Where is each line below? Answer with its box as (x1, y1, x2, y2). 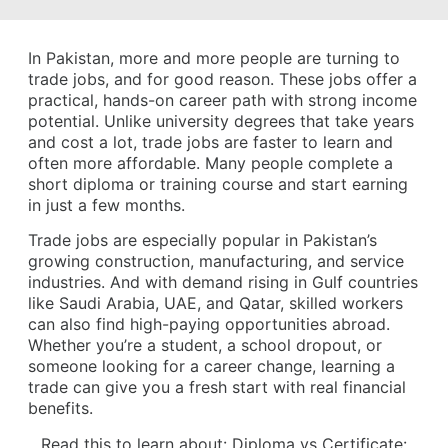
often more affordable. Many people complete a (28, 153, 393, 173)
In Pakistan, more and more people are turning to (28, 48, 400, 68)
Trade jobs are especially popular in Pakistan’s (28, 230, 377, 251)
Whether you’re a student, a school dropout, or (28, 335, 382, 356)
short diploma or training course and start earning (28, 174, 408, 194)
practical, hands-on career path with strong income (28, 90, 417, 110)
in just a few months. (28, 195, 185, 215)
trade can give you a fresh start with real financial (28, 377, 406, 398)
